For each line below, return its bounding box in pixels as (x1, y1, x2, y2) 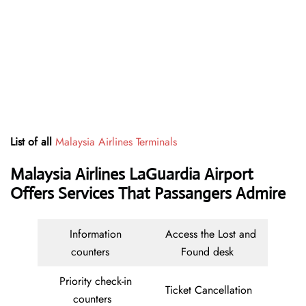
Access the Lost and (165, 226, 256, 242)
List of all (10, 134, 55, 150)
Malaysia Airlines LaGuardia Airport (10, 164, 253, 185)
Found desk (180, 244, 240, 260)
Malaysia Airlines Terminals (55, 134, 177, 150)
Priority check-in (59, 273, 132, 290)
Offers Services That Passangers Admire (10, 183, 286, 204)
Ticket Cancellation (165, 282, 255, 298)
